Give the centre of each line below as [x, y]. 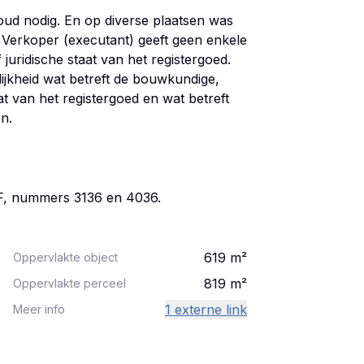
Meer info [39, 309]
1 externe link [206, 310]
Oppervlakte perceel [69, 283]
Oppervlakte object [65, 257]
